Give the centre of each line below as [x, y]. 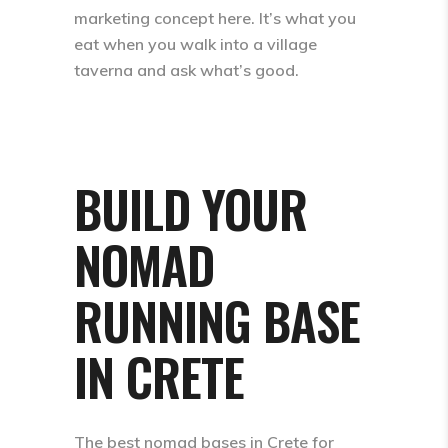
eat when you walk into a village [195, 44]
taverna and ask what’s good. [186, 70]
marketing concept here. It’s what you [215, 18]
